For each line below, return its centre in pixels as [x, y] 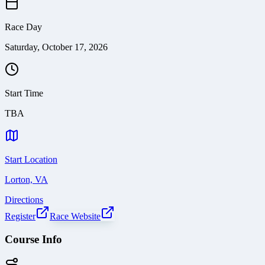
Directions [24, 200]
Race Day [23, 27]
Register [20, 216]
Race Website [75, 216]
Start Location [31, 160]
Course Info [33, 239]
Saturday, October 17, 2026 [56, 47]
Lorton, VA [26, 180]
